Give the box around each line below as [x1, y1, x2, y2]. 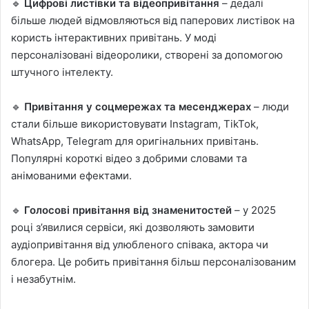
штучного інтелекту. [11, 65, 113, 79]
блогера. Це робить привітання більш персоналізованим [11, 255, 296, 268]
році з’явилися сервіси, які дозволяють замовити [11, 220, 255, 234]
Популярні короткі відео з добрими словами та [11, 151, 247, 165]
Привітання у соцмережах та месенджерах [24, 99, 251, 113]
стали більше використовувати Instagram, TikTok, [11, 117, 259, 130]
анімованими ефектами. [11, 168, 132, 182]
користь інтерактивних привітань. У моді [11, 30, 217, 44]
